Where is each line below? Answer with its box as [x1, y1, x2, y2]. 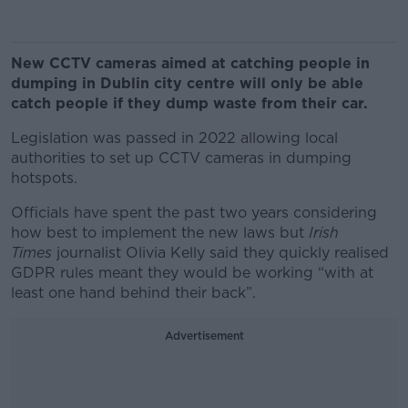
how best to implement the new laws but [11, 224, 309, 241]
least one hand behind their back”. [11, 284, 256, 301]
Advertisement [164, 329, 244, 342]
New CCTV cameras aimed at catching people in [11, 55, 370, 72]
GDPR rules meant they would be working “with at [11, 264, 373, 281]
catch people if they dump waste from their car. [11, 95, 368, 112]
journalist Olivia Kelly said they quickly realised [56, 244, 389, 261]
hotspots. [11, 169, 77, 187]
